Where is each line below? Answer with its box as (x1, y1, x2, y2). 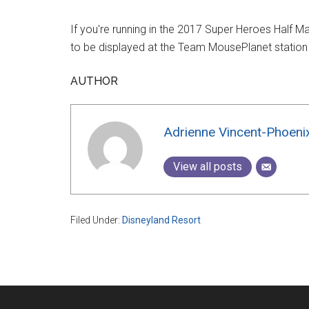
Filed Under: (70, 214, 122, 226)
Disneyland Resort (122, 214, 201, 226)
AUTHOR (70, 74, 118, 88)
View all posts (173, 159, 242, 173)
